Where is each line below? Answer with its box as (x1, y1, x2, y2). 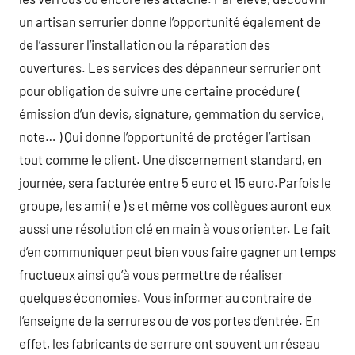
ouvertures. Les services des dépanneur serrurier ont (19, 59, 321, 75)
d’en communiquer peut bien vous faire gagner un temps (19, 243, 336, 259)
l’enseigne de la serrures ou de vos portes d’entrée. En (19, 312, 320, 328)
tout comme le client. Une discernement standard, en (19, 151, 322, 167)
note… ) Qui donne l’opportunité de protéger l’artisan (19, 128, 311, 144)
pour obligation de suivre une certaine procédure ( (19, 82, 300, 98)
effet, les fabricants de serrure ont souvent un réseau (19, 335, 320, 351)
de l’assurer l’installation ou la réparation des (19, 36, 270, 52)
